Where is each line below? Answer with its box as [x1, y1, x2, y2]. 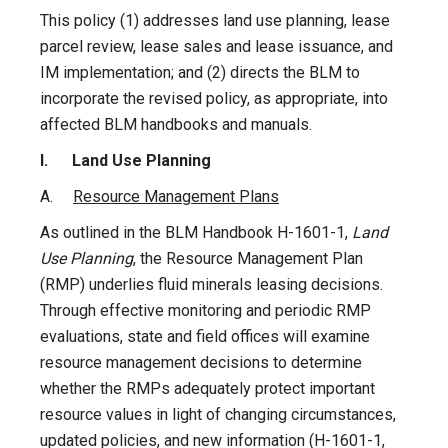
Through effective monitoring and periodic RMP [40, 301, 371, 321]
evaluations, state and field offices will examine [40, 327, 370, 347]
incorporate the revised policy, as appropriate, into [40, 89, 388, 109]
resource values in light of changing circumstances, [40, 405, 396, 425]
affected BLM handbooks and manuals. [40, 115, 316, 135]
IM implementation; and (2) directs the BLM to [40, 63, 360, 83]
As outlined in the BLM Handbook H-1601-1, [40, 223, 352, 243]
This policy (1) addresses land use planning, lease [40, 11, 390, 31]
